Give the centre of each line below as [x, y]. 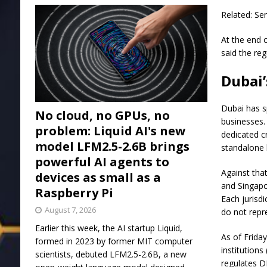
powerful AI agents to [102, 162]
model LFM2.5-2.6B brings [112, 147]
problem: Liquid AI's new [110, 131]
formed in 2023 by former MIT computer [114, 241]
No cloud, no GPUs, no [102, 116]
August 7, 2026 [70, 210]
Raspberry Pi [74, 193]
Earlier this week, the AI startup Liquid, [108, 228]
